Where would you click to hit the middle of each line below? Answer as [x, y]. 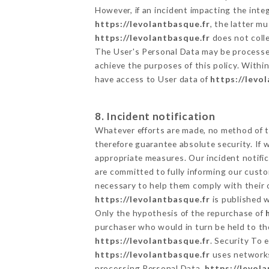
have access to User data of [153, 79]
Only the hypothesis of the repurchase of [180, 213]
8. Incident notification [155, 116]
